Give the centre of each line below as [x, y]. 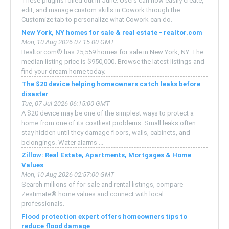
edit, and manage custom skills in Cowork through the [101, 10]
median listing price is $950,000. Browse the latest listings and [113, 61]
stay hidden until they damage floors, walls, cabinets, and [106, 132]
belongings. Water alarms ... [62, 142]
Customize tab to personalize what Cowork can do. [97, 19]
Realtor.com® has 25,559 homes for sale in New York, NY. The [112, 52]
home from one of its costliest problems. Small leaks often [109, 123]
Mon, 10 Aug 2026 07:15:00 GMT [68, 42]
